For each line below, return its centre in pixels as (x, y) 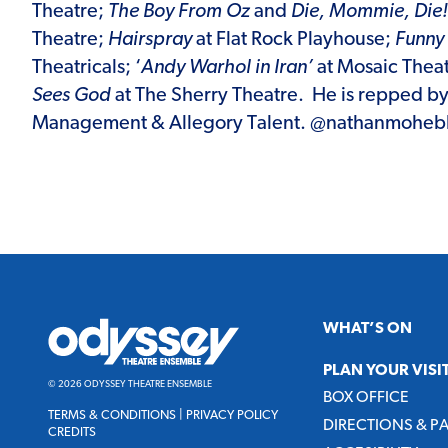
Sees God (71, 95)
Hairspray (150, 39)
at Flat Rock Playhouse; (293, 39)
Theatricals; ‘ (86, 67)
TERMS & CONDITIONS (112, 415)
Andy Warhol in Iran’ (229, 67)
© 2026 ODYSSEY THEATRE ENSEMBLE (130, 384)
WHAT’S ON (367, 328)
